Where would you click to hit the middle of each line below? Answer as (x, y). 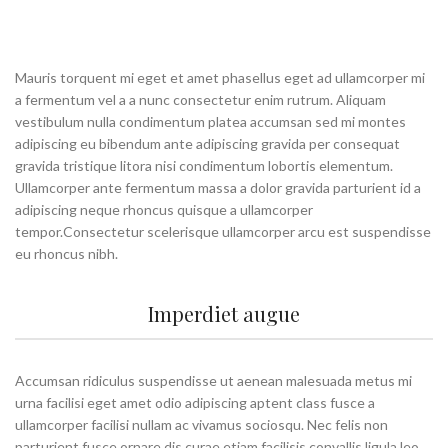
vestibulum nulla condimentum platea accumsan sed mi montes (210, 121)
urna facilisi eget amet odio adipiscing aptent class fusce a (195, 402)
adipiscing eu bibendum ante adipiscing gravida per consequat (207, 143)
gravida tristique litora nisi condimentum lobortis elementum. (204, 165)
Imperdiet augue (224, 313)
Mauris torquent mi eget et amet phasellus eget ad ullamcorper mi (220, 77)
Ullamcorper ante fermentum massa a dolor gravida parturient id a (218, 187)
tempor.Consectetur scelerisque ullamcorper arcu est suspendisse (223, 231)
